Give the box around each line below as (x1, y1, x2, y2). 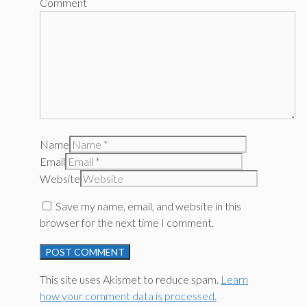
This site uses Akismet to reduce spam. (40, 273, 221, 286)
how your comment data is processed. (40, 289, 217, 303)
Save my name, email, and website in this (56, 199, 241, 212)
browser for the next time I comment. (40, 215, 214, 229)
